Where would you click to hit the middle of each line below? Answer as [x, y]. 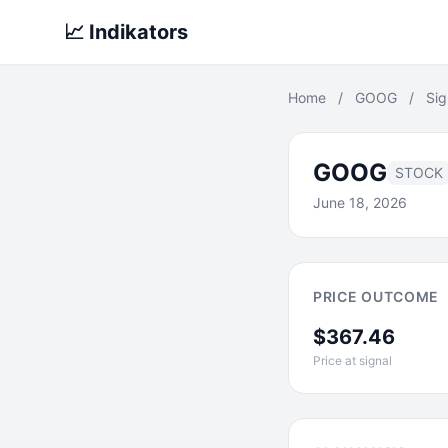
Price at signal [352, 360]
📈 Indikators [126, 32]
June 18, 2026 [360, 202]
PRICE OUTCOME [376, 296]
